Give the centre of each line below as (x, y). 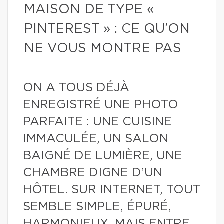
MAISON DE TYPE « (89, 9)
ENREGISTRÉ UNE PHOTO (101, 105)
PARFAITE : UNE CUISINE (97, 122)
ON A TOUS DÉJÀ (76, 88)
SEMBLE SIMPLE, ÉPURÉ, (97, 207)
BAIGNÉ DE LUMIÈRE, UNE (103, 156)
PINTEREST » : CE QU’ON (107, 29)
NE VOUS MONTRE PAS (103, 48)
